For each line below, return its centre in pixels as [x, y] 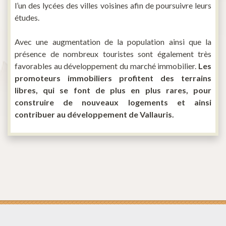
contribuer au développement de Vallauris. [94, 115]
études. [27, 18]
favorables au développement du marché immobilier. [106, 66]
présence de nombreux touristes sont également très [113, 54]
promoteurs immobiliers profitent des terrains [113, 78]
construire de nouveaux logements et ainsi [113, 102]
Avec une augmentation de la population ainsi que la [113, 42]
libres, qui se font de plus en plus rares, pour [113, 90]
